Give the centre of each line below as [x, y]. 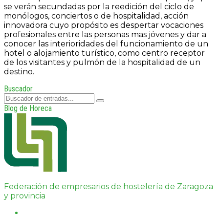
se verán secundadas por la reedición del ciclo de [99, 6]
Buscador [18, 88]
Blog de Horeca [28, 108]
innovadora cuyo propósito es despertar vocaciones [104, 25]
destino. [19, 71]
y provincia [25, 196]
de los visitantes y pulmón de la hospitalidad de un [102, 62]
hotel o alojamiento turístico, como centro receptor [104, 53]
